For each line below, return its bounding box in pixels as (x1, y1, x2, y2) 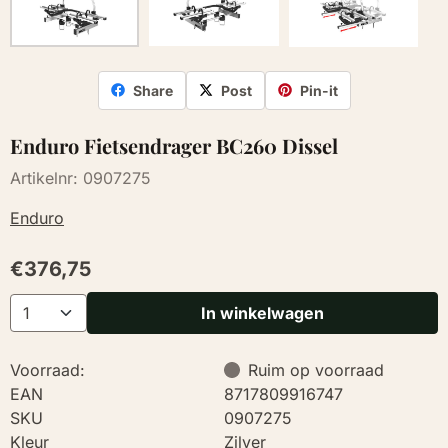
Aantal (9, 294, 56, 315)
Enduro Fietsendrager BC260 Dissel (10, 131, 338, 159)
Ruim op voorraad (248, 359, 384, 380)
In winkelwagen (201, 302, 324, 323)
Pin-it (299, 81, 338, 99)
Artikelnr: (10, 167, 78, 188)
